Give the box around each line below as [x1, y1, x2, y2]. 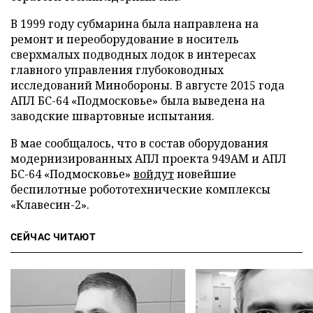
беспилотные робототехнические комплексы [10, 182, 270, 197]
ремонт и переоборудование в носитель [10, 31, 239, 47]
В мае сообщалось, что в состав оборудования [10, 136, 268, 151]
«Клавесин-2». [10, 197, 89, 212]
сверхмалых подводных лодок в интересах [10, 47, 256, 62]
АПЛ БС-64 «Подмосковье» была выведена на [10, 93, 265, 108]
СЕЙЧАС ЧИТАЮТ [10, 231, 96, 242]
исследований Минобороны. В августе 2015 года [10, 78, 284, 93]
